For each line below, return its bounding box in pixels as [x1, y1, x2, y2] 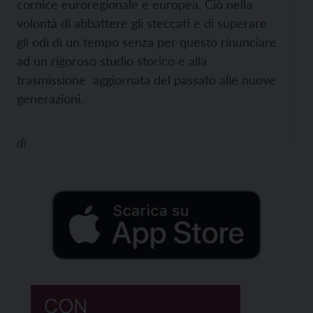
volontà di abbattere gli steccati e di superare [17, 15, 267, 31]
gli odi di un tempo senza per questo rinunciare [17, 34, 277, 50]
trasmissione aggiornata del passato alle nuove [17, 72, 276, 87]
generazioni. [17, 91, 83, 106]
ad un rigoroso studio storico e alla [17, 53, 207, 68]
